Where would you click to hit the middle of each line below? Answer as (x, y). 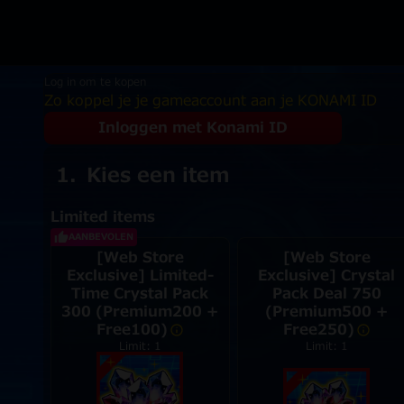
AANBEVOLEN (101, 237)
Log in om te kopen (95, 82)
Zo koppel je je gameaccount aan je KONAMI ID (210, 101)
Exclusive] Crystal (327, 276)
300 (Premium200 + (140, 312)
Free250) (318, 330)
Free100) (132, 330)
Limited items (102, 217)
